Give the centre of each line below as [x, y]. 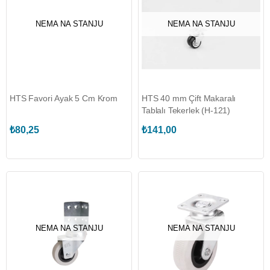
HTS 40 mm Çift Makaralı [189, 98]
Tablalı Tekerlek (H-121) [186, 110]
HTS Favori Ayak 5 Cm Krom [64, 98]
